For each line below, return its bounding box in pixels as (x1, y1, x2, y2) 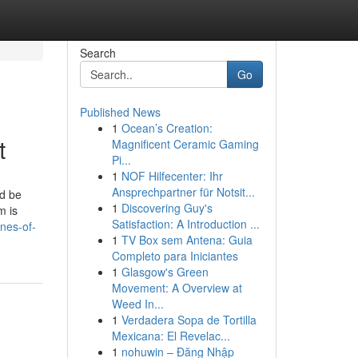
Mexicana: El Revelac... (111, 328, 230, 344)
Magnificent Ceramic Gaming (111, 136, 259, 152)
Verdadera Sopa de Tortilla (121, 312, 257, 328)
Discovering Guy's (121, 200, 213, 216)
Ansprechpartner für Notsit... (111, 184, 255, 200)
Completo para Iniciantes (111, 248, 238, 264)
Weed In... (111, 296, 164, 312)
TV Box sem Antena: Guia (121, 232, 253, 248)
